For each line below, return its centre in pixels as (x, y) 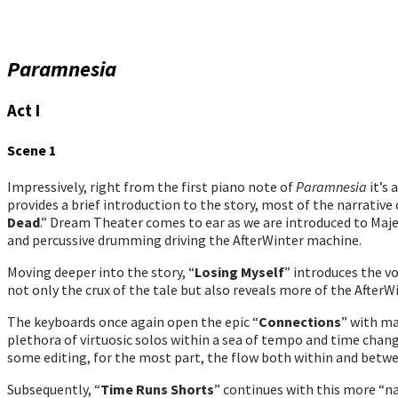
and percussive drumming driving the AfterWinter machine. (184, 239)
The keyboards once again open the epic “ (133, 321)
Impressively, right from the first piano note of (151, 186)
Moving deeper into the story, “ (101, 271)
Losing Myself (239, 271)
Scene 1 (32, 150)
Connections (300, 321)
